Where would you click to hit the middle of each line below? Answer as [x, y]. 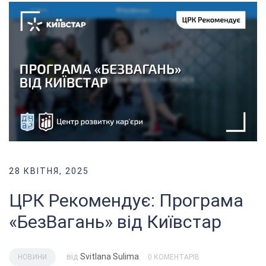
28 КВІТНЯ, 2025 [49, 171]
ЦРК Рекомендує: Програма [126, 201]
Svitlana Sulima [110, 257]
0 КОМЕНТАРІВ [174, 257]
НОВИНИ [32, 257]
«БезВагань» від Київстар [115, 222]
